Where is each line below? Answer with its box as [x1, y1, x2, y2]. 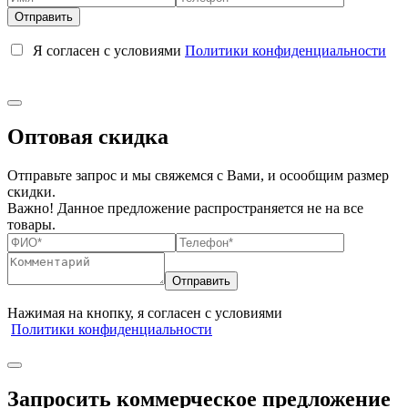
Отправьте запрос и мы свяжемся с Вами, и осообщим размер [7, 167, 389, 183]
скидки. [7, 183, 56, 199]
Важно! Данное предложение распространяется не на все [7, 199, 363, 216]
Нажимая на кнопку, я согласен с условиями [7, 304, 282, 321]
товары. [7, 216, 56, 232]
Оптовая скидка [7, 124, 168, 148]
